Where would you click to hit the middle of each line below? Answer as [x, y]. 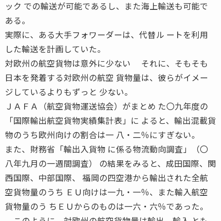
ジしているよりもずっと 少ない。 [69, 92]
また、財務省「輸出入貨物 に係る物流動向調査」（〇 [107, 149]
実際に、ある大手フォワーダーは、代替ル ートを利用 [107, 34]
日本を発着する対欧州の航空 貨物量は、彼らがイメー [107, 77]
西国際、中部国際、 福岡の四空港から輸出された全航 [107, 177]
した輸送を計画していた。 [55, 49]
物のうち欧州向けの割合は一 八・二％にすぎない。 [102, 134]
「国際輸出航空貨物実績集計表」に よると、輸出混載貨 [110, 120]
